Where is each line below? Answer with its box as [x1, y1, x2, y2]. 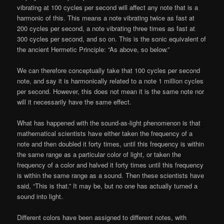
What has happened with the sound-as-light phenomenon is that [17, 118, 201, 128]
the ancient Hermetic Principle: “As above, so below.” [17, 44, 170, 54]
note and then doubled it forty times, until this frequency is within [17, 139, 204, 149]
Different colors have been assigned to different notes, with [17, 212, 187, 222]
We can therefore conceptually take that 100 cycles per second [17, 65, 200, 75]
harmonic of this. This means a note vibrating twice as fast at [17, 12, 195, 22]
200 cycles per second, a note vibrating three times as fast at [17, 23, 195, 33]
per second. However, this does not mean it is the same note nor [17, 86, 204, 96]
